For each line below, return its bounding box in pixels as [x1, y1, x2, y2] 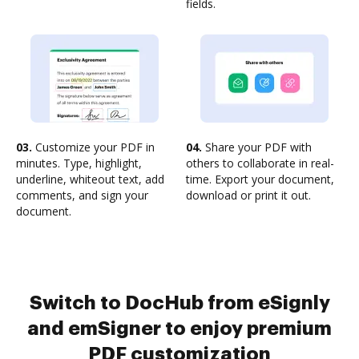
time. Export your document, [186, 171, 334, 187]
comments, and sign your [16, 188, 148, 203]
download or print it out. [186, 188, 311, 203]
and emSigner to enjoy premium [27, 319, 332, 338]
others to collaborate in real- [186, 155, 334, 171]
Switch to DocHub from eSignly [29, 293, 330, 313]
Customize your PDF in [32, 139, 155, 155]
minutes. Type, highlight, [16, 155, 142, 171]
